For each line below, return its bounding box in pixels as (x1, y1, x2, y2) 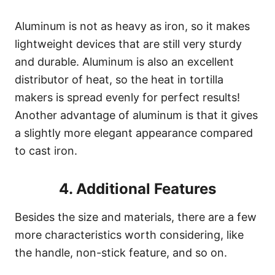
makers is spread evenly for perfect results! (15, 91, 240, 104)
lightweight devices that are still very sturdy (15, 37, 242, 51)
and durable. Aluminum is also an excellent (15, 55, 234, 69)
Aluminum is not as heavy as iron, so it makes (15, 20, 250, 33)
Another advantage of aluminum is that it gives (15, 109, 258, 122)
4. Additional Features (59, 180, 216, 198)
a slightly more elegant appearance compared (15, 126, 253, 140)
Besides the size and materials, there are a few (15, 211, 257, 224)
